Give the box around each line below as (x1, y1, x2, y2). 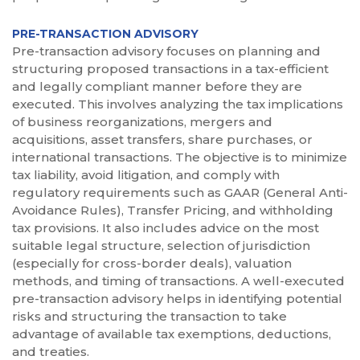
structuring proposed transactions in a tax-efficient (12, 61, 329, 77)
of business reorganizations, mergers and (12, 114, 272, 130)
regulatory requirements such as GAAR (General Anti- (12, 185, 348, 201)
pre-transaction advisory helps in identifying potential (12, 291, 342, 307)
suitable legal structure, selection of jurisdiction (12, 238, 310, 254)
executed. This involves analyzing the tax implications (12, 96, 343, 112)
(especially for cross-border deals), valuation (12, 256, 292, 272)
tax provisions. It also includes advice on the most (12, 220, 319, 236)
